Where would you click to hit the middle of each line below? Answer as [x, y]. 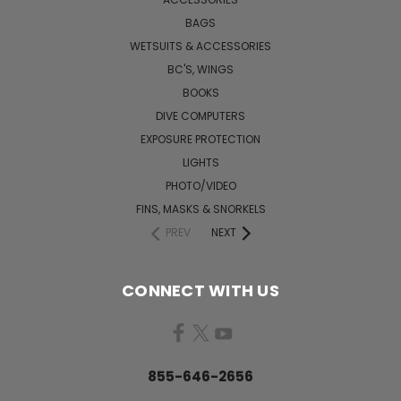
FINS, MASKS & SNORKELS [200, 209]
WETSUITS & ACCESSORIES [200, 46]
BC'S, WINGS [200, 69]
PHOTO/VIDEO [200, 185]
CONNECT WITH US [200, 290]
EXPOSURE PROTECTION [200, 139]
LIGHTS [200, 162]
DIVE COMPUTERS [200, 115]
